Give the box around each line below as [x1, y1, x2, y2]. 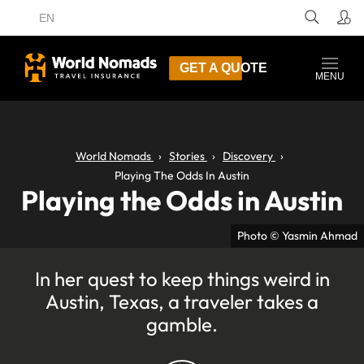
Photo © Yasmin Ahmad [237, 228, 357, 243]
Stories [169, 149, 205, 163]
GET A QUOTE [180, 61, 267, 75]
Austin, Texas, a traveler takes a [45, 289, 318, 314]
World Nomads [76, 149, 151, 163]
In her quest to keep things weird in [34, 266, 330, 291]
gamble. [146, 312, 218, 336]
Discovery [223, 149, 273, 163]
